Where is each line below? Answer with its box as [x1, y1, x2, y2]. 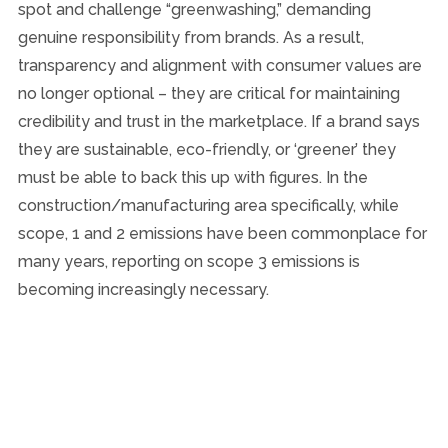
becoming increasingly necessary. [17, 279, 269, 299]
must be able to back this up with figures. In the [17, 167, 368, 187]
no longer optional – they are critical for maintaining [17, 83, 400, 103]
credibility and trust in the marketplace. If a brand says [17, 111, 420, 131]
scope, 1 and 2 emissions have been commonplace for [17, 223, 427, 243]
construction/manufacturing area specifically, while [17, 195, 399, 215]
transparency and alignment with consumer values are [17, 55, 422, 75]
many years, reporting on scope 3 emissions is [17, 251, 360, 271]
